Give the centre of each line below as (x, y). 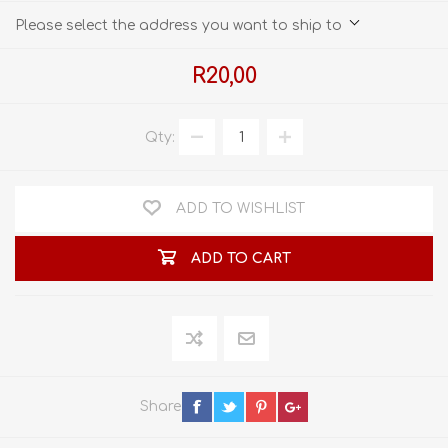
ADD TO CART (240, 258)
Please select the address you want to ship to (178, 26)
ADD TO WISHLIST (240, 209)
